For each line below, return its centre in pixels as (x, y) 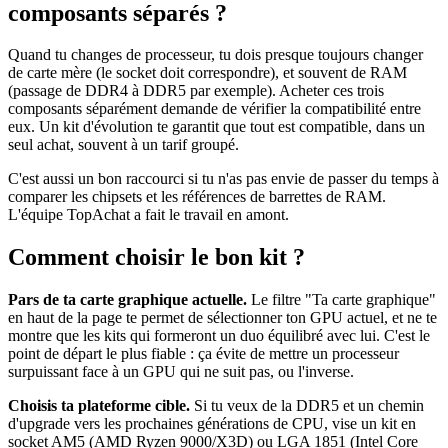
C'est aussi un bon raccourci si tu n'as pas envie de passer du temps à (223, 179)
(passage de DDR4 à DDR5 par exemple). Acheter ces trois (196, 91)
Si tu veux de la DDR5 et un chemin (307, 406)
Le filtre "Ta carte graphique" (341, 300)
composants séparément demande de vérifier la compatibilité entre (214, 109)
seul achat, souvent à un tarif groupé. (123, 145)
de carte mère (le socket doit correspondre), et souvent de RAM (207, 73)
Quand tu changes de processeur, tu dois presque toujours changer (215, 55)
